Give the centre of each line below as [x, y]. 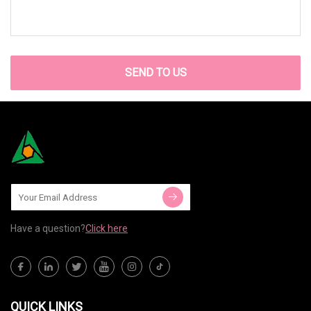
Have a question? [48, 229]
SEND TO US [155, 73]
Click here [107, 229]
